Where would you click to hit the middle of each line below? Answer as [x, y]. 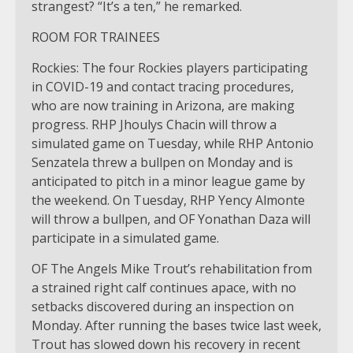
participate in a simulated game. [125, 238]
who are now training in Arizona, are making [163, 105]
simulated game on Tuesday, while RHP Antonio [173, 143]
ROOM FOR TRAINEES [96, 37]
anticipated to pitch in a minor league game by [168, 181]
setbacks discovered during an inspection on [163, 306]
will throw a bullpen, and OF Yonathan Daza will [171, 219]
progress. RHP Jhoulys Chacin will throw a [154, 124]
